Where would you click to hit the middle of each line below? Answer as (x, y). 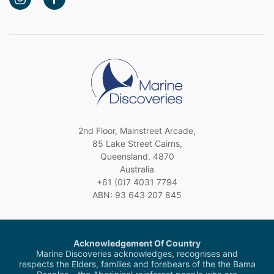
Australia (137, 169)
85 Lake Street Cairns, (137, 143)
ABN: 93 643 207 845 (137, 194)
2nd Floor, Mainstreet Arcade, (137, 130)
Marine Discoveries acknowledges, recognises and (137, 253)
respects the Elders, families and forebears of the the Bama (137, 264)
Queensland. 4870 (137, 156)
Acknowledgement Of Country (137, 243)
